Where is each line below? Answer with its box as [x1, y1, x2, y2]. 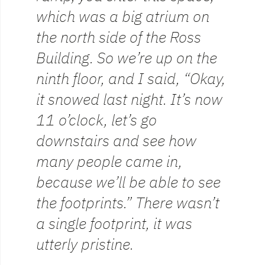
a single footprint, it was [36, 214, 192, 234]
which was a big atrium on [36, 7, 209, 27]
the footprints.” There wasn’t [36, 193, 219, 213]
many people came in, [36, 151, 182, 172]
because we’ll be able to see [36, 172, 221, 192]
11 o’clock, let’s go [36, 110, 157, 130]
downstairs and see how [36, 131, 196, 151]
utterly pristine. [36, 234, 134, 254]
